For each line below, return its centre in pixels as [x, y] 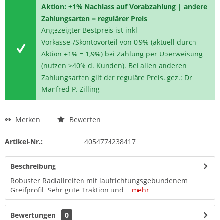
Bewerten [84, 120]
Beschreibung [33, 166]
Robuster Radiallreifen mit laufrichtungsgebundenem [99, 180]
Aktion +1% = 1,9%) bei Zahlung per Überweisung [122, 54]
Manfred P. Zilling [71, 89]
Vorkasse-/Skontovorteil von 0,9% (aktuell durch [119, 42]
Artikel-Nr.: [24, 142]
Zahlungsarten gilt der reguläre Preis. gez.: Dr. [118, 77]
